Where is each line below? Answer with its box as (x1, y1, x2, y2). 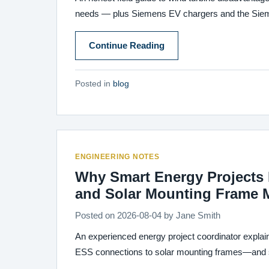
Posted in (75, 79, 113, 88)
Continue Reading (89, 41, 165, 50)
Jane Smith (176, 211, 220, 220)
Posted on (75, 211, 117, 220)
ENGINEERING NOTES (75, 153, 160, 161)
